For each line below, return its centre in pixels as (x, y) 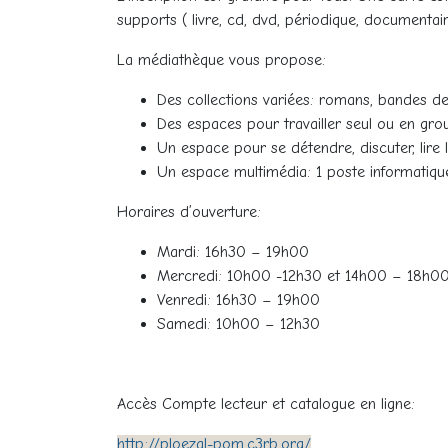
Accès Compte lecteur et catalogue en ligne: (266, 404)
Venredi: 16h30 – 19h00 (238, 300)
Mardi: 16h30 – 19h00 (233, 252)
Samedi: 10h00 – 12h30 (238, 324)
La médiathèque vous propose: (221, 60)
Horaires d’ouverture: (196, 212)
